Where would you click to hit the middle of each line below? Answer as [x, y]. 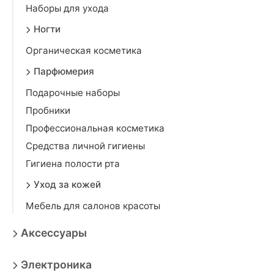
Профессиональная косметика [95, 128]
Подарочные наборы [73, 93]
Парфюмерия [64, 71]
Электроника [56, 265]
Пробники [48, 110]
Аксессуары [54, 233]
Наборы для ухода [67, 8]
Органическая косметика [84, 50]
